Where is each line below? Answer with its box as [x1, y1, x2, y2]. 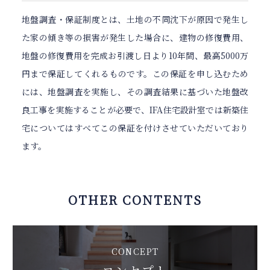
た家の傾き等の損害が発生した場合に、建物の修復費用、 [21, 31, 249, 44]
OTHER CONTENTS [68, 191, 202, 209]
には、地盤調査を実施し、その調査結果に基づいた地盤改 [21, 86, 249, 98]
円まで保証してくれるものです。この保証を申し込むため [21, 67, 249, 80]
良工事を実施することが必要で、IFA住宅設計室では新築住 [21, 104, 249, 116]
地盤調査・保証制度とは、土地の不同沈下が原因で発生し [21, 13, 249, 26]
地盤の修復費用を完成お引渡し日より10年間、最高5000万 [21, 49, 249, 62]
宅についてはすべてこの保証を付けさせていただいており [21, 122, 249, 134]
